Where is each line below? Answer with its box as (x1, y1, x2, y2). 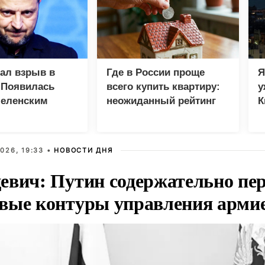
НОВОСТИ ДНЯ (54, 146, 113, 155)
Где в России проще (106, 67, 205, 79)
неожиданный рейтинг (106, 95, 216, 107)
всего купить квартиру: (106, 81, 220, 93)
